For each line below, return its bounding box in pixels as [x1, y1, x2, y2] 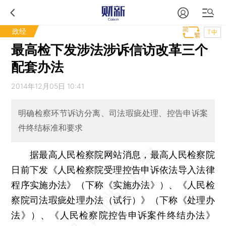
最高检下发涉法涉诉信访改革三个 [11, 42, 208, 58]
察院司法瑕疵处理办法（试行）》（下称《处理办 [11, 194, 215, 205]
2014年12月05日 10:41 [11, 82, 85, 90]
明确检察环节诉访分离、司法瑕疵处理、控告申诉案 [18, 108, 208, 119]
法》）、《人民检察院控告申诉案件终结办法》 [11, 209, 215, 220]
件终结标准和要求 [18, 123, 83, 133]
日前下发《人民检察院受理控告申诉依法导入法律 [11, 164, 215, 175]
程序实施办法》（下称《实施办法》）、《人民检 [11, 179, 215, 190]
